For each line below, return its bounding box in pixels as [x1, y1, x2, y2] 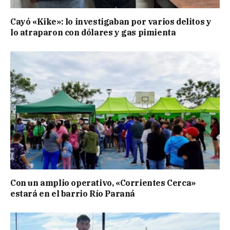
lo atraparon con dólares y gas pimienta [10, 27, 176, 38]
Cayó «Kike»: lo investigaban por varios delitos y [10, 16, 212, 27]
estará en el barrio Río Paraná [10, 188, 136, 199]
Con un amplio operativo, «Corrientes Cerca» [10, 177, 196, 188]
